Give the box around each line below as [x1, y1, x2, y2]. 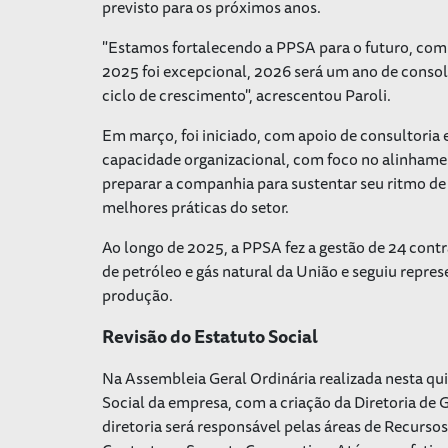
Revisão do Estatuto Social [102, 321, 318, 350]
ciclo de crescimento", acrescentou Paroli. [102, 81, 391, 108]
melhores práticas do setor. [102, 193, 289, 220]
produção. [102, 281, 173, 308]
